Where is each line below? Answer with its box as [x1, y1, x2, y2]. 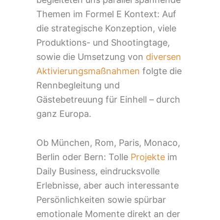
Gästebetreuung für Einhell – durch [36, 94, 180, 105]
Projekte [131, 151, 165, 162]
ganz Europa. [36, 108, 91, 119]
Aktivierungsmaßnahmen [36, 65, 140, 76]
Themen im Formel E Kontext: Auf [36, 8, 176, 19]
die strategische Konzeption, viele [36, 23, 176, 33]
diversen [146, 51, 181, 62]
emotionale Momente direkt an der [36, 208, 180, 219]
